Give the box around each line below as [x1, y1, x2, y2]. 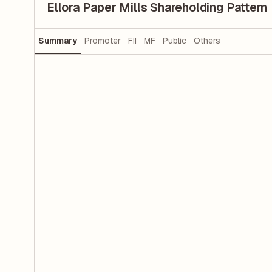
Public [163, 35, 186, 47]
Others [194, 35, 220, 47]
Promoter [84, 35, 121, 47]
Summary [38, 35, 77, 47]
